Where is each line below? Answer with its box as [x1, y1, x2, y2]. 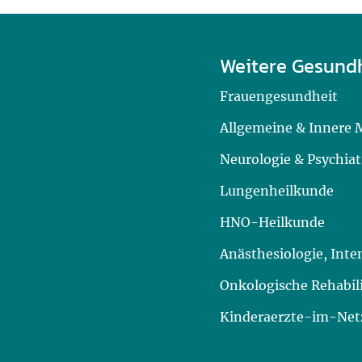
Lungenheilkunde [220, 183, 334, 199]
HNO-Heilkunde [220, 214, 325, 230]
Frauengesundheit [220, 88, 338, 104]
